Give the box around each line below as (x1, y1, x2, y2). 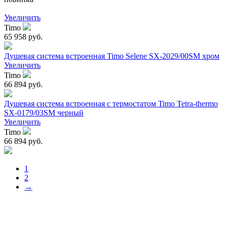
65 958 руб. (4, 32, 43, 42)
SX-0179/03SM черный (4, 108, 84, 118)
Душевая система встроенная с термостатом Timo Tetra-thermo (4, 99, 218, 108)
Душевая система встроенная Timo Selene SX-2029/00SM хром (4, 52, 219, 61)
